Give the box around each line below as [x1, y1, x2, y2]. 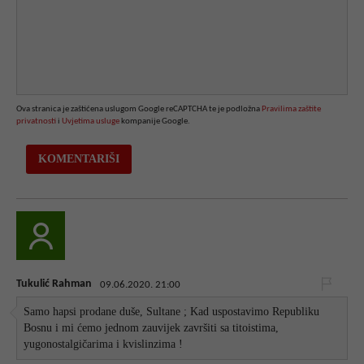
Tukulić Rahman [16, 277, 92, 290]
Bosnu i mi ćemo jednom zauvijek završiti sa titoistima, [24, 322, 279, 335]
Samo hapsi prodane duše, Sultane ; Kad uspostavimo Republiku [24, 305, 320, 318]
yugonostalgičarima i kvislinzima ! [24, 338, 184, 351]
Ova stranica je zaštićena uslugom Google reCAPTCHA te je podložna [16, 104, 262, 114]
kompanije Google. [119, 116, 190, 126]
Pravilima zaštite [262, 104, 321, 114]
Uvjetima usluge [62, 116, 119, 126]
